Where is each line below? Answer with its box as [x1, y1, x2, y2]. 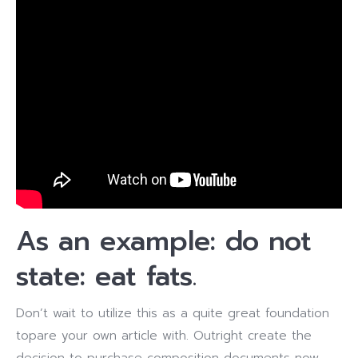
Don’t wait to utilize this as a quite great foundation [16, 304, 329, 322]
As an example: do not [16, 221, 312, 261]
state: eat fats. [16, 256, 197, 296]
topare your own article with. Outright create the [16, 327, 312, 344]
